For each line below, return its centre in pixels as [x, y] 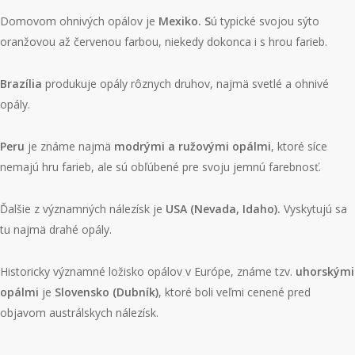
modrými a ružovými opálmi [193, 146]
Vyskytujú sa [315, 209]
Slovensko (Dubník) [107, 292]
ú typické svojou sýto [265, 21]
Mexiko [178, 21]
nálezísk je [137, 209]
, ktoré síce [299, 146]
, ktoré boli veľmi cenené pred [235, 292]
